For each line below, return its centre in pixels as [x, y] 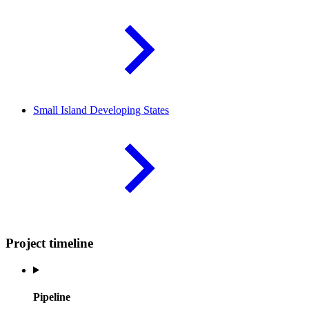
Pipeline [52, 297]
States [156, 110]
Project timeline [49, 243]
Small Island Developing [88, 110]
